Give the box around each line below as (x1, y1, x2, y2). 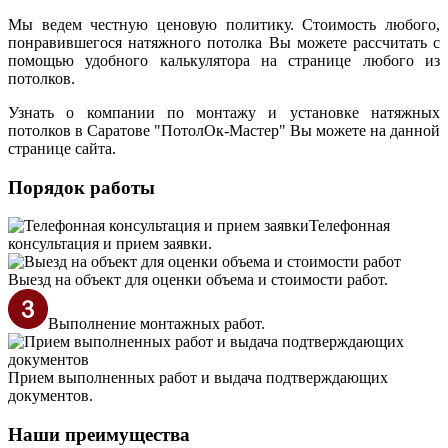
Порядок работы (8, 176, 155, 198)
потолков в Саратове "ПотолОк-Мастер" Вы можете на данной (8, 121, 440, 139)
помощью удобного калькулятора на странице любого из (8, 51, 440, 69)
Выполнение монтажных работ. (48, 315, 265, 333)
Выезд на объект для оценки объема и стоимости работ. (8, 271, 388, 289)
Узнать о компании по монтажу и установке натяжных (8, 103, 440, 121)
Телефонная (309, 217, 390, 235)
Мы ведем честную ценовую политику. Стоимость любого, (8, 15, 440, 33)
